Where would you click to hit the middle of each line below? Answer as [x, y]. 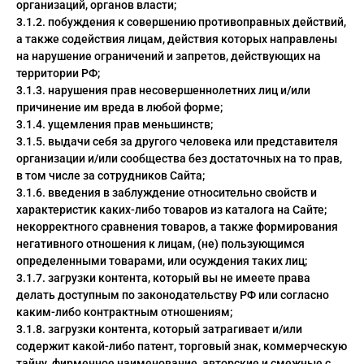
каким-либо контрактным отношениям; [124, 312]
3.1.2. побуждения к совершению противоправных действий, [181, 22]
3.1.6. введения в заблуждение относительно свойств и [167, 193]
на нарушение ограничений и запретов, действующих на [169, 56]
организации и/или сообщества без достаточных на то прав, [179, 158]
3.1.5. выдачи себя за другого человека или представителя [177, 141]
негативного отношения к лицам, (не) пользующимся [160, 244]
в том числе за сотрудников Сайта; [110, 175]
